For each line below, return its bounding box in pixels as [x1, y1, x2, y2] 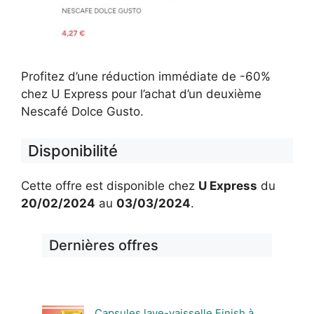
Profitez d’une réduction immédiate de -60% [21, 69, 271, 83]
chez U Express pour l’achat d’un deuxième [21, 86, 261, 101]
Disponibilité [28, 142, 118, 160]
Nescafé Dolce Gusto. [21, 104, 147, 118]
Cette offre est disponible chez [21, 179, 198, 193]
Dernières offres [49, 237, 158, 254]
